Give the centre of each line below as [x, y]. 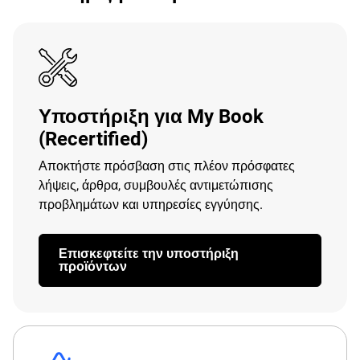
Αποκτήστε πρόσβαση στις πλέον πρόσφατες [167, 166]
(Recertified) [93, 139]
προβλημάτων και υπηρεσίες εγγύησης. [151, 205]
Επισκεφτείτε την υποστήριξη [149, 254]
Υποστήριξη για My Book [151, 117]
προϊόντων [93, 266]
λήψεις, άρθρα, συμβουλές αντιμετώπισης [156, 185]
